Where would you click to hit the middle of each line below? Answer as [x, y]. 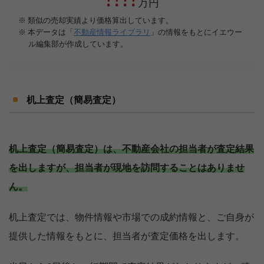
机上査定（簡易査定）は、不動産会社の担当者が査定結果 [131, 149]
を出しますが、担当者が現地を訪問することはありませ [127, 168]
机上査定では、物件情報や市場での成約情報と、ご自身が [131, 218]
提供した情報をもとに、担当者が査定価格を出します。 [127, 237]
